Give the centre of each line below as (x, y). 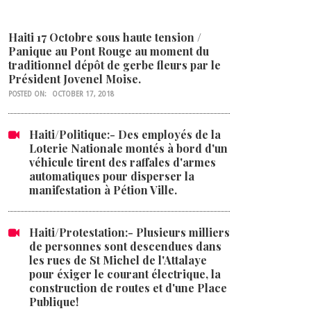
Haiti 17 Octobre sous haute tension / (105, 37)
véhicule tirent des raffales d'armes (123, 162)
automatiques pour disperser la (112, 176)
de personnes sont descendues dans (125, 246)
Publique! (54, 302)
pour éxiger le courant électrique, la (125, 274)
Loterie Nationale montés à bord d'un (128, 149)
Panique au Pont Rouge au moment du (109, 51)
